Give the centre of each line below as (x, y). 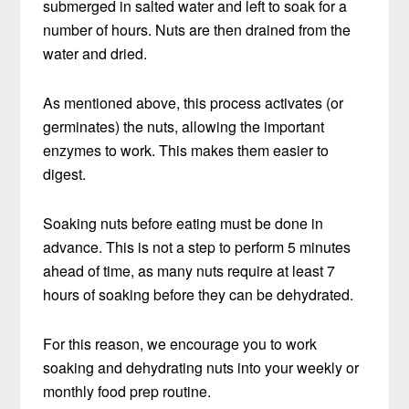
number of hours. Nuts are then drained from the (197, 30)
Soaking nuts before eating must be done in (184, 224)
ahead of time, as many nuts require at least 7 (189, 271)
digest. (65, 174)
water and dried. (95, 54)
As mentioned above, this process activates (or (194, 103)
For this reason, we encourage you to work (180, 344)
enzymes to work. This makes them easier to (186, 151)
